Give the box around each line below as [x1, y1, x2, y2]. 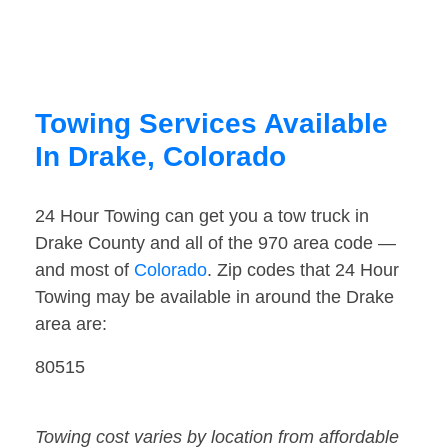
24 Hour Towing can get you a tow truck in [35, 206, 369, 227]
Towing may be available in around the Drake [35, 287, 394, 308]
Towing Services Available [35, 108, 388, 140]
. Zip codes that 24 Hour [207, 260, 399, 281]
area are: [35, 314, 107, 335]
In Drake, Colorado [35, 141, 286, 173]
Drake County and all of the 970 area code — [35, 233, 396, 254]
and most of [35, 260, 134, 281]
